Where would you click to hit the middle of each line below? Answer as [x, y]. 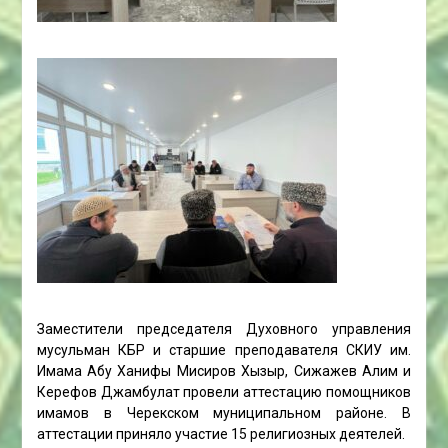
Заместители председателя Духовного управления [224, 329]
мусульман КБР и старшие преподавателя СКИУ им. [224, 350]
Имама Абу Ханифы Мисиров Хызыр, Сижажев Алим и [224, 371]
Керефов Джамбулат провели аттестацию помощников [224, 392]
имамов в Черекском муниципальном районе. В [224, 413]
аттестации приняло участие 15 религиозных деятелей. [220, 434]
